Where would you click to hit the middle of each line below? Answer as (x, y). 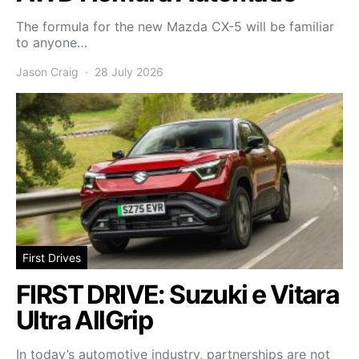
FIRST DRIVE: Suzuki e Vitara (178, 295)
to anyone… (52, 43)
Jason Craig (47, 72)
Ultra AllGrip (85, 321)
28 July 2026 (129, 72)
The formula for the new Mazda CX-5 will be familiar (175, 27)
